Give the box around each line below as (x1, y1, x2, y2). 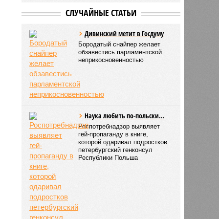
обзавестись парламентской (78, 48, 162, 56)
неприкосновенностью (78, 56, 144, 64)
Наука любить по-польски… (85, 110, 165, 120)
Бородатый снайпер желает (78, 40, 161, 48)
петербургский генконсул (78, 146, 153, 153)
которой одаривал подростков (78, 138, 168, 146)
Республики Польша (78, 153, 138, 161)
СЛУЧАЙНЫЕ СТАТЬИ (65, 6, 136, 19)
